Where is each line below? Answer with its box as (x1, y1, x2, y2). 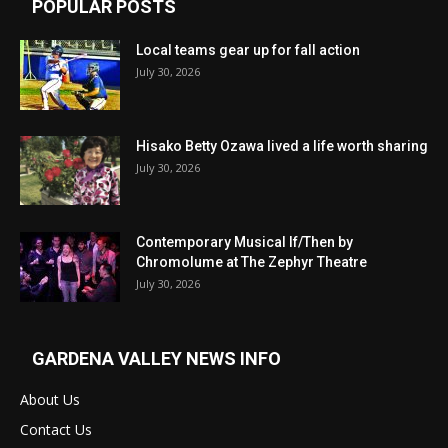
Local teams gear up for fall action (136, 42, 360, 59)
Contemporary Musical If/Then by (136, 234, 353, 251)
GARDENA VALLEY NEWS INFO (32, 348, 281, 370)
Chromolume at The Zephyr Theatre (136, 254, 367, 271)
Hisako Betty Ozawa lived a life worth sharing (136, 138, 428, 155)
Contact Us (20, 420, 92, 440)
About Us (20, 390, 80, 410)
